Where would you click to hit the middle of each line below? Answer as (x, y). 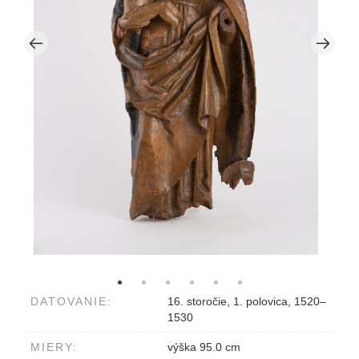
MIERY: (54, 347)
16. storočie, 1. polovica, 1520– (247, 301)
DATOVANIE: (71, 301)
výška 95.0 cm (204, 347)
